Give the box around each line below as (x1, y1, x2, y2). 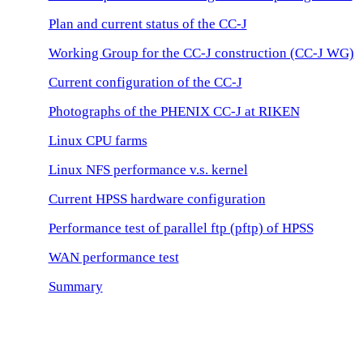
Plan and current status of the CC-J (48, 16, 247, 32)
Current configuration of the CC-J (48, 75, 242, 91)
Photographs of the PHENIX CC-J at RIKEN (48, 104, 300, 120)
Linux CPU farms (48, 133, 147, 149)
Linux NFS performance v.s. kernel (48, 162, 248, 178)
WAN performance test (48, 250, 179, 266)
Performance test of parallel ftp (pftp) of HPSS (48, 220, 314, 237)
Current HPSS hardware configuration (48, 191, 266, 207)
